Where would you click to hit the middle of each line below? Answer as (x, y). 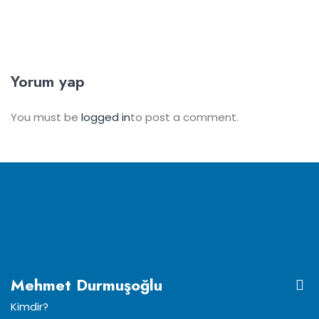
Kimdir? (30, 307)
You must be (46, 117)
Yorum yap (48, 81)
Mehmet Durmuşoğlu (87, 285)
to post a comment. (184, 117)
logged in (106, 117)
